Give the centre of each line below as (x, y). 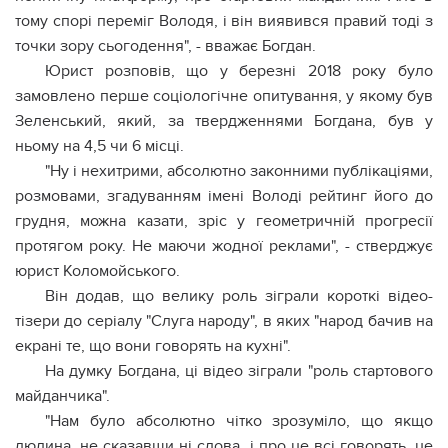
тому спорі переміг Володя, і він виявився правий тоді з (224, 21)
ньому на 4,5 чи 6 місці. (99, 146)
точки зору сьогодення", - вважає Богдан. (165, 46)
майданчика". (62, 396)
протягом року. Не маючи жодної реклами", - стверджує (224, 246)
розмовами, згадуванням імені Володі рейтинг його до (224, 196)
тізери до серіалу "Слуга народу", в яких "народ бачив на (224, 321)
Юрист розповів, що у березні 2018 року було (239, 71)
